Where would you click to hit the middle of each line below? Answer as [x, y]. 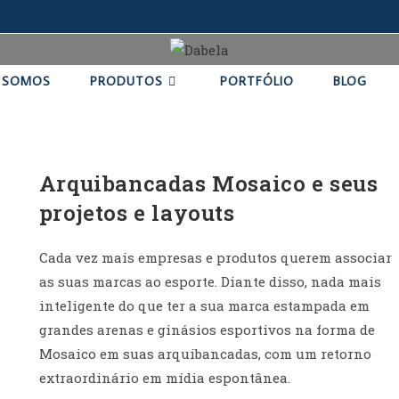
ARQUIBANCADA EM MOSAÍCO [134, 154]
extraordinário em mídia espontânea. [164, 377]
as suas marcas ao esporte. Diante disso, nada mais [210, 281]
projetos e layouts [137, 212]
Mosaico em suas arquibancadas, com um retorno [205, 353]
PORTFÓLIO [256, 81]
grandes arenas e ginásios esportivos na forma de [207, 329]
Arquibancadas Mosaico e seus [208, 183]
